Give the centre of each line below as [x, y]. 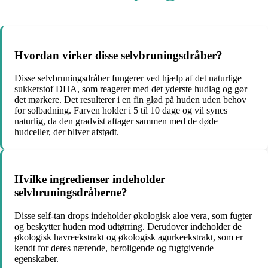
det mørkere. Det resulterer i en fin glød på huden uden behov [130, 100]
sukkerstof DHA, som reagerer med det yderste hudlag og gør [131, 89]
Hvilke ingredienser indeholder [90, 179]
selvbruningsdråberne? [71, 192]
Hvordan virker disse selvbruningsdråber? [118, 55]
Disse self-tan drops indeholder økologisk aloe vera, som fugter [133, 215]
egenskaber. [36, 258]
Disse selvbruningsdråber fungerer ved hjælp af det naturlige [128, 78]
